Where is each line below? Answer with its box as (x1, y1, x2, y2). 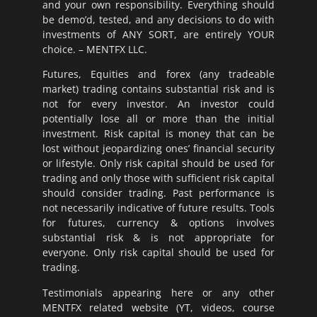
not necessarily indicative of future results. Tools (42, 201, 275, 215)
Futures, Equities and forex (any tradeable (42, 67, 275, 81)
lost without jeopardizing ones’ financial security (42, 142, 275, 156)
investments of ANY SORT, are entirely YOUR (42, 28, 275, 41)
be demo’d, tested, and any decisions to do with (42, 13, 275, 26)
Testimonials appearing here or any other (42, 285, 275, 299)
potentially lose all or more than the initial (42, 112, 275, 126)
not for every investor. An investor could (42, 97, 275, 111)
